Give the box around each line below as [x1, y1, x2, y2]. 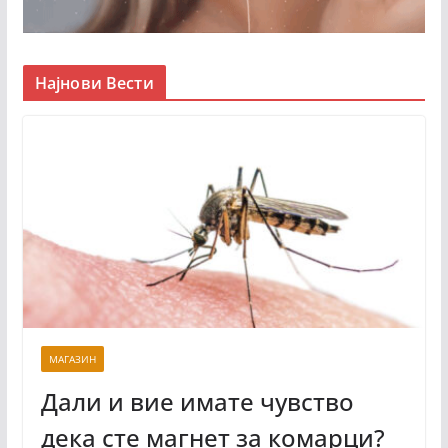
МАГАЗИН [48, 351, 96, 366]
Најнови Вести [34, 71, 154, 94]
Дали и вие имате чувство [40, 384, 354, 418]
